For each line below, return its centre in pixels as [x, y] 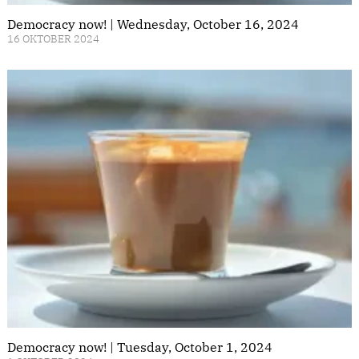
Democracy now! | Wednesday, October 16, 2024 [153, 24]
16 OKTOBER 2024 [53, 38]
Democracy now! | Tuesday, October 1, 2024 [140, 347]
